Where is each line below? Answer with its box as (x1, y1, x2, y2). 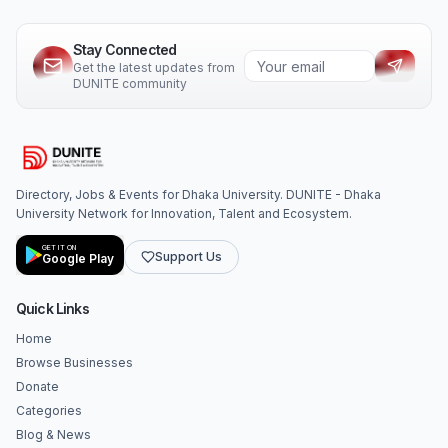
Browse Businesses (16, 355, 133, 370)
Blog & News (16, 427, 91, 442)
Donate (16, 379, 59, 394)
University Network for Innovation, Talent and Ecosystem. (16, 206, 352, 221)
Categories (16, 403, 82, 418)
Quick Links (16, 300, 89, 317)
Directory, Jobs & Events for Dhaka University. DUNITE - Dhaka (16, 187, 381, 202)
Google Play (42, 251, 114, 266)
